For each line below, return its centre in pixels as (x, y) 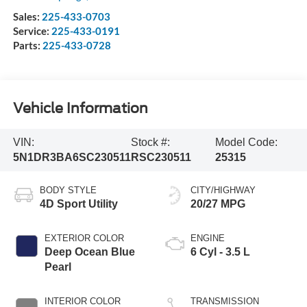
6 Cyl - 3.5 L (220, 251)
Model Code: (246, 142)
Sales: (27, 17)
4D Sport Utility (78, 204)
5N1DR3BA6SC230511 (72, 157)
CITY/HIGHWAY (223, 190)
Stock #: (150, 142)
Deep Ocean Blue (89, 251)
